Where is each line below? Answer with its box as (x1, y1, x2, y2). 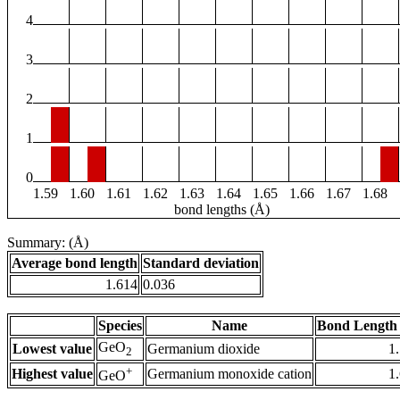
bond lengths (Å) (174, 202, 270, 218)
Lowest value (12, 341, 92, 357)
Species (98, 318, 142, 334)
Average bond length (12, 255, 137, 271)
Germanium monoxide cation (147, 366, 312, 382)
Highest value (12, 366, 93, 382)
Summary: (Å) (7, 235, 88, 251)
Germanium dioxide (147, 341, 260, 357)
